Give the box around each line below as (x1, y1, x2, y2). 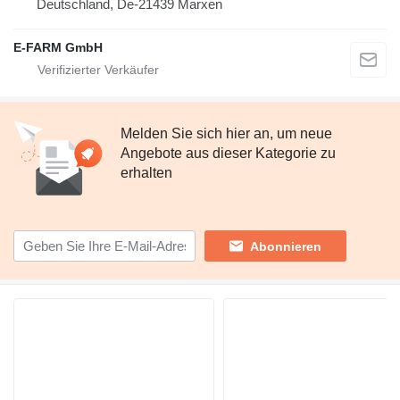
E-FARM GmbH (13, 40, 103, 55)
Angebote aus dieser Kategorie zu (121, 146, 336, 162)
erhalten (121, 165, 172, 181)
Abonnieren (250, 238, 321, 254)
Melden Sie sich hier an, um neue (121, 126, 332, 142)
